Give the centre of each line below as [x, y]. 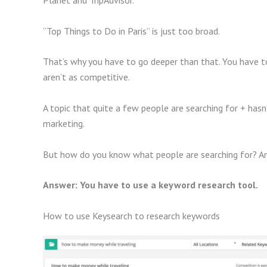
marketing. [64, 123]
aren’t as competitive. [86, 77]
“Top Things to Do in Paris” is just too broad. [131, 31]
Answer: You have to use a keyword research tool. [150, 185]
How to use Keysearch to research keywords [131, 215]
